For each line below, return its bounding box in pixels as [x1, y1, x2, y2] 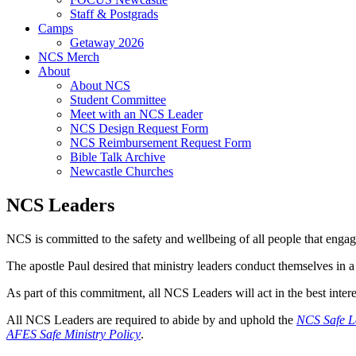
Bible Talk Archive [70, 150, 165, 164]
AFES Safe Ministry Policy [6, 327, 141, 342]
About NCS [70, 79, 130, 93]
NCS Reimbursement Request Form [70, 136, 251, 150]
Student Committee [70, 93, 166, 107]
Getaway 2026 [70, 36, 144, 50]
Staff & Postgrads [70, 7, 158, 21]
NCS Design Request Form [70, 122, 208, 136]
